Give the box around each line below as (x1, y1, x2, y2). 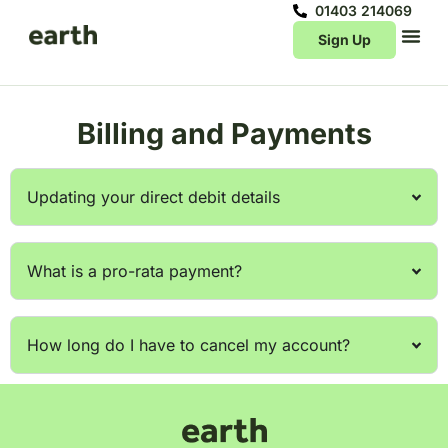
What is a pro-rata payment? (27, 261, 242, 281)
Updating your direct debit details (27, 187, 280, 207)
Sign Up (317, 31, 371, 48)
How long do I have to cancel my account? (27, 335, 350, 355)
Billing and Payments (76, 116, 372, 151)
